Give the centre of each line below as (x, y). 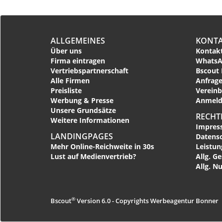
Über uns (66, 51)
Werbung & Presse (82, 101)
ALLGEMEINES (78, 41)
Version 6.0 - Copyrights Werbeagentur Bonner (147, 201)
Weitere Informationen (90, 120)
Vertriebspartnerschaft (89, 71)
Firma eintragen (78, 61)
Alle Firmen (70, 81)
